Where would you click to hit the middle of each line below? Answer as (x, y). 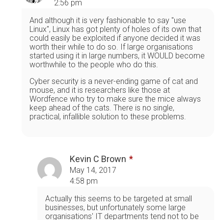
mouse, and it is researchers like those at (100, 90)
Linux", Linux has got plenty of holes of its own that (115, 29)
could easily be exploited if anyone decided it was (115, 38)
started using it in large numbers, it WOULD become (117, 55)
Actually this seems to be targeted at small (119, 198)
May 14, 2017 (93, 170)
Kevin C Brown (98, 159)
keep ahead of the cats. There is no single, (102, 108)
